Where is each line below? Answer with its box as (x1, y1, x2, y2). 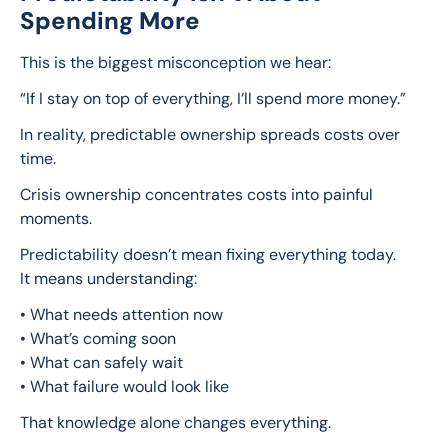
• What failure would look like (20, 376, 229, 398)
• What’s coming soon (20, 328, 176, 350)
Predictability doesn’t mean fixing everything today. (20, 244, 396, 266)
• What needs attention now (20, 304, 223, 326)
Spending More (20, 5, 200, 37)
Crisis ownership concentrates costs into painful (20, 184, 377, 206)
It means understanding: (20, 268, 197, 290)
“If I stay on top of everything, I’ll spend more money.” (20, 88, 406, 110)
